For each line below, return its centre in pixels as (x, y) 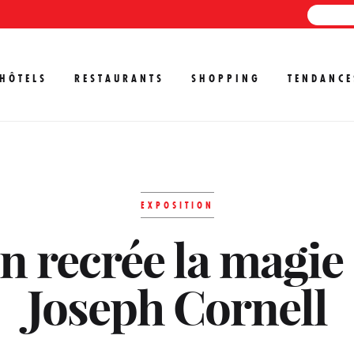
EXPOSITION (177, 205)
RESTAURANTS (119, 78)
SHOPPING (226, 78)
